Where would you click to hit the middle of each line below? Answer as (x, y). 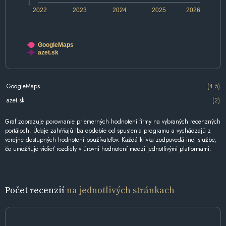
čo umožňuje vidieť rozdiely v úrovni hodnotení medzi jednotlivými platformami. (108, 149)
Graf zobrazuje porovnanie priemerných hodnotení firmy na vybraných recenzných (113, 122)
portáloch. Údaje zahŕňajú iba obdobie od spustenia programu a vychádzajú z (108, 131)
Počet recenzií (36, 190)
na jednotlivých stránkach (121, 190)
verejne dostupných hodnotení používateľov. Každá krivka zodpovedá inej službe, (111, 140)
